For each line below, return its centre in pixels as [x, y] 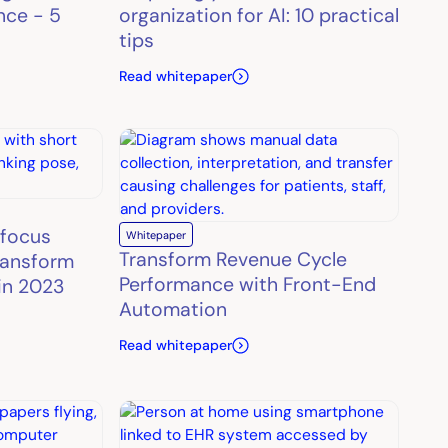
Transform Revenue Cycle [232, 259]
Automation [172, 309]
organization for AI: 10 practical [258, 15]
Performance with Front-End [247, 284]
